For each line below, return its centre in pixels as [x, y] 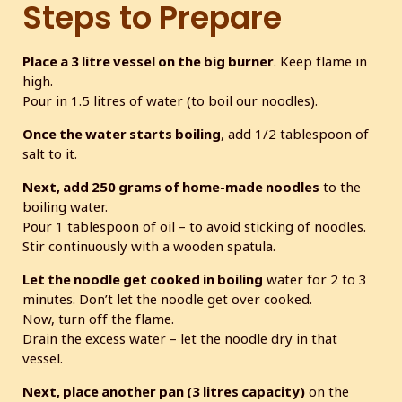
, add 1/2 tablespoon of [295, 133]
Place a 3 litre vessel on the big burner [148, 61]
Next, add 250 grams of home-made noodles [171, 186]
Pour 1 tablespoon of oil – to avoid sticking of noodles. [194, 226]
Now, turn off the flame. [98, 318]
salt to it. [50, 153]
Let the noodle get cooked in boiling [143, 279]
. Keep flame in [320, 61]
